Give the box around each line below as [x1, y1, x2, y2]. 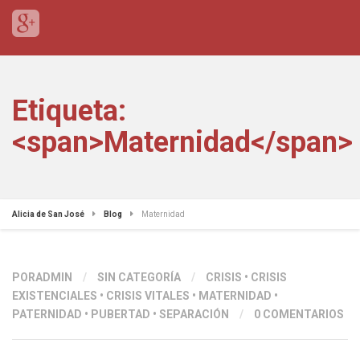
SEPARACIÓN [159, 308, 229, 321]
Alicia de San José [12, 210, 84, 219]
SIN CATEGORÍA [97, 271, 181, 284]
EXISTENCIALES [12, 289, 97, 302]
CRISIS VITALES [106, 289, 190, 302]
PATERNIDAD [12, 308, 82, 321]
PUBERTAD [91, 308, 150, 321]
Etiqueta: [12, 94, 126, 128]
